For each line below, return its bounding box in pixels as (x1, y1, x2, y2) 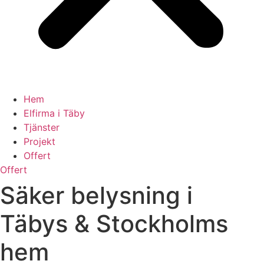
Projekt (24, 136, 55, 147)
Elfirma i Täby (24, 107, 85, 119)
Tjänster (24, 121, 60, 133)
